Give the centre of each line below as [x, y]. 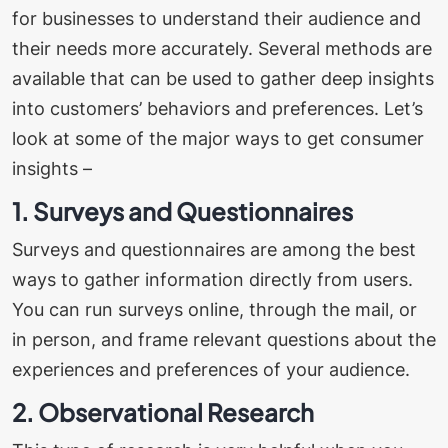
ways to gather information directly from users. [212, 279]
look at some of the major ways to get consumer [218, 138]
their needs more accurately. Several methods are [222, 48]
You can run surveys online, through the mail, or [214, 309]
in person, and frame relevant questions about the [224, 339]
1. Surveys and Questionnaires [184, 210]
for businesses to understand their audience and [216, 18]
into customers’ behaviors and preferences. [198, 108]
